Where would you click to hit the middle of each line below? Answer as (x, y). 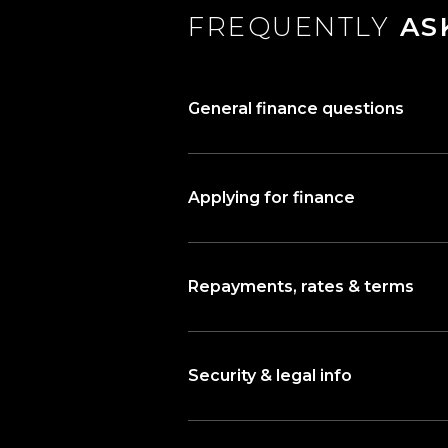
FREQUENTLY (289, 27)
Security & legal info (270, 375)
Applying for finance (271, 197)
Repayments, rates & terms (301, 286)
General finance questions (296, 108)
